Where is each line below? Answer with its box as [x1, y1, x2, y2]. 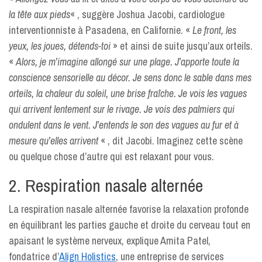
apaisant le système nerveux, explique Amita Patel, [9, 233, 211, 248]
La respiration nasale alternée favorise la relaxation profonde [9, 202, 249, 216]
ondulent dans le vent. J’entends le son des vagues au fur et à [9, 118, 239, 132]
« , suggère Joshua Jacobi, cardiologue [70, 7, 225, 22]
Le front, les [192, 23, 236, 37]
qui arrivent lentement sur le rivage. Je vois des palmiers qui [9, 102, 235, 116]
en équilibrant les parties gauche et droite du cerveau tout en [9, 218, 250, 232]
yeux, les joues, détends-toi [9, 39, 111, 53]
